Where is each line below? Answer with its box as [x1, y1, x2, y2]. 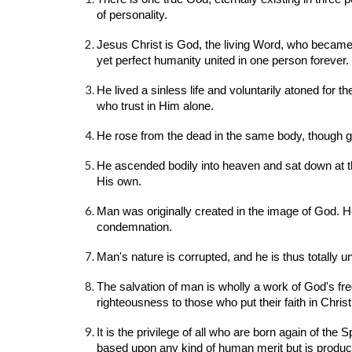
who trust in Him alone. [96, 100, 214, 112]
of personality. [96, 9, 167, 21]
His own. [96, 175, 141, 188]
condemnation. [96, 221, 172, 233]
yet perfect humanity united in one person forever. [96, 54, 349, 67]
